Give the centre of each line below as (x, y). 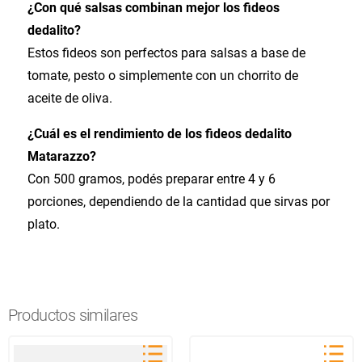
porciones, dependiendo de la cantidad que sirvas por (178, 201)
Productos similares (73, 315)
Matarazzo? (61, 156)
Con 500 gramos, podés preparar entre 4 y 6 (151, 179)
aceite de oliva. (69, 98)
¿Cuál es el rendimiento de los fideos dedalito (159, 133)
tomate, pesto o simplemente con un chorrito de (162, 75)
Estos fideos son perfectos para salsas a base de (166, 53)
